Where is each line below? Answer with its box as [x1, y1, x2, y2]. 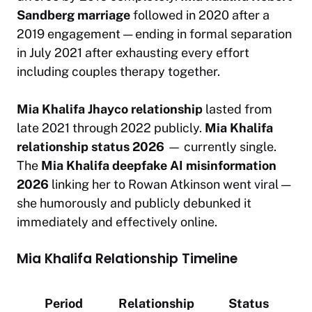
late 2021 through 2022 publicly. [17, 120, 205, 135]
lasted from [203, 101, 272, 116]
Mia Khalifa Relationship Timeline [17, 249, 237, 268]
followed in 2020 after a [130, 7, 270, 22]
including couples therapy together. [17, 63, 220, 79]
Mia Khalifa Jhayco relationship [17, 101, 203, 116]
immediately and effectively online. [17, 214, 217, 229]
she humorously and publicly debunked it [17, 195, 251, 210]
